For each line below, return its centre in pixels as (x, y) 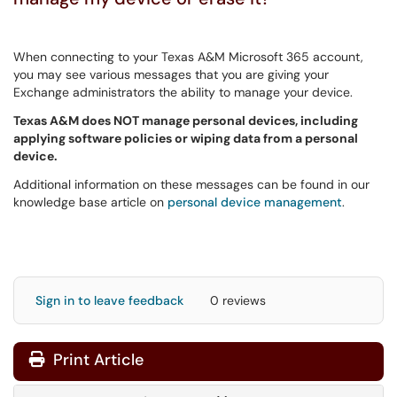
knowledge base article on (90, 202)
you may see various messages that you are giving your (171, 74)
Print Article (96, 360)
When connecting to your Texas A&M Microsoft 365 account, (188, 57)
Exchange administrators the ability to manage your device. (183, 92)
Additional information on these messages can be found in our (191, 184)
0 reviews (238, 300)
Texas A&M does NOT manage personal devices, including (186, 121)
